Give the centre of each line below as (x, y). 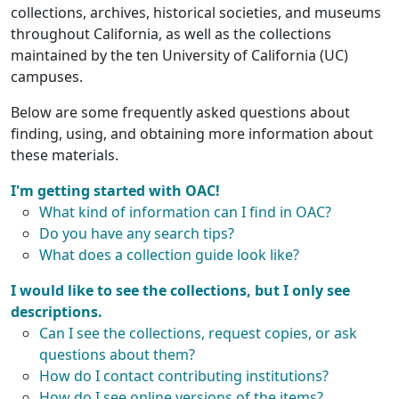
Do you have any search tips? (137, 233)
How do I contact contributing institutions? (184, 376)
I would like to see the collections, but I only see (180, 290)
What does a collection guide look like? (169, 255)
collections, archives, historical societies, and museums (196, 12)
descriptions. (57, 312)
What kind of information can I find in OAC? (185, 212)
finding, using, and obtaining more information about (192, 134)
